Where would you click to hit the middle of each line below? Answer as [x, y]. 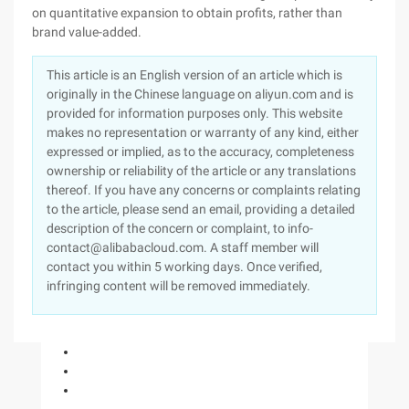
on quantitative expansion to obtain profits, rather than [187, 13]
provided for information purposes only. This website [194, 113]
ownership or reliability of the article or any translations [201, 171]
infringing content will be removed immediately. [178, 286]
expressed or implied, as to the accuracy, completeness [200, 152]
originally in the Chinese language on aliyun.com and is [200, 94]
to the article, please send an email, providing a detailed [201, 209]
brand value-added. [87, 32]
